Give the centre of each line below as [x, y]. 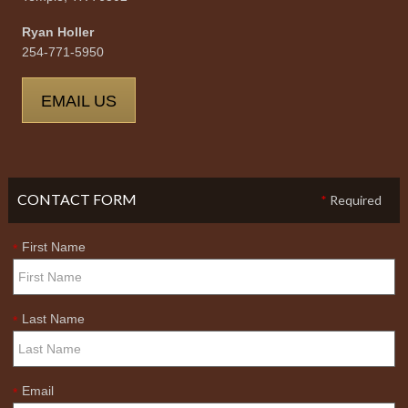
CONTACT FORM [76, 199]
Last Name [53, 319]
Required [355, 200]
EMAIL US [78, 101]
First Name [53, 247]
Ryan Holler [57, 32]
